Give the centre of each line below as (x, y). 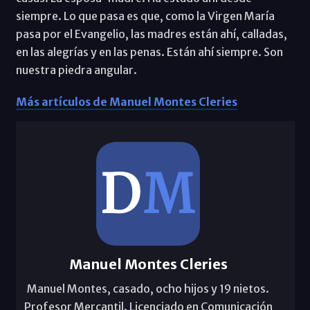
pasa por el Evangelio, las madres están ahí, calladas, (151, 34)
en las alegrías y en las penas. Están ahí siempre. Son (149, 52)
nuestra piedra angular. (76, 70)
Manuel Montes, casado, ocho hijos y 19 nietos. (148, 288)
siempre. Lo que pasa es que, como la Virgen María (145, 16)
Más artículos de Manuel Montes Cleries (126, 101)
